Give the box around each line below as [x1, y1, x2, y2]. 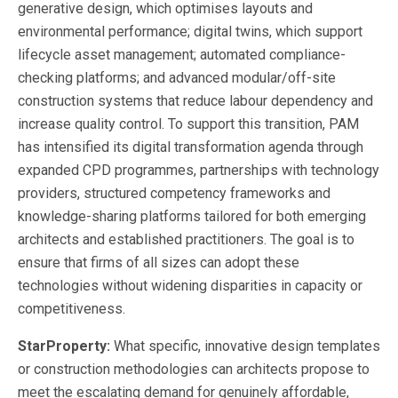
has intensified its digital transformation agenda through [18, 138, 363, 155]
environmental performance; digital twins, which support [18, 22, 362, 40]
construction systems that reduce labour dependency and [18, 92, 373, 109]
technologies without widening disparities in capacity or [18, 276, 362, 294]
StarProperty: [18, 337, 114, 354]
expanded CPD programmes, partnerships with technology [18, 161, 379, 179]
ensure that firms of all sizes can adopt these [18, 253, 299, 271]
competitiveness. [18, 299, 125, 317]
